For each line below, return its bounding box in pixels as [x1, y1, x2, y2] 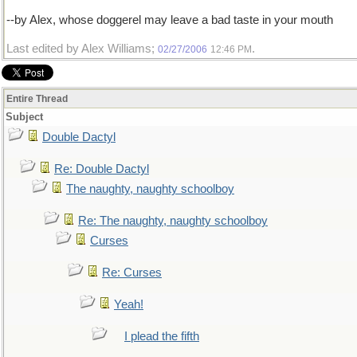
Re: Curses [102, 266, 162, 279]
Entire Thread [6, 93, 68, 104]
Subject [6, 111, 43, 123]
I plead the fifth [124, 330, 199, 343]
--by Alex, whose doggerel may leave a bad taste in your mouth [6, 14, 333, 26]
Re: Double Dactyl [54, 163, 149, 175]
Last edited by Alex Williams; [6, 42, 158, 55]
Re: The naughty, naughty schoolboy [78, 214, 268, 227]
